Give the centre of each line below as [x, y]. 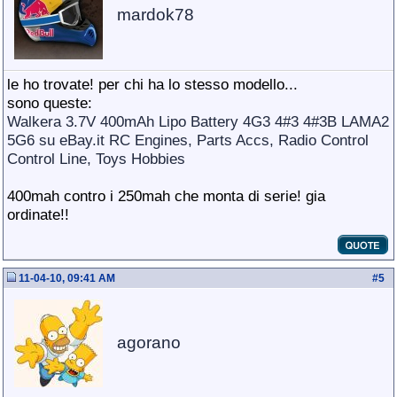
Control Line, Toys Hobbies [96, 159]
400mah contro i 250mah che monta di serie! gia [166, 196]
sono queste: [50, 103]
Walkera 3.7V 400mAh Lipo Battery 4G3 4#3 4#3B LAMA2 [198, 121]
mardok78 [156, 15]
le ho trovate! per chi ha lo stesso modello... [152, 84]
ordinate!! [38, 214]
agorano [149, 343]
